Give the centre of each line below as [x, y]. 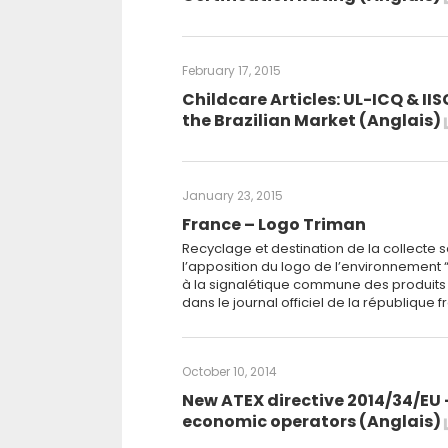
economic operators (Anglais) [313, 421]
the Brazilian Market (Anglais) [313, 120]
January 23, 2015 [232, 195]
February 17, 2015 [231, 70]
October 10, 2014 [229, 371]
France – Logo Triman [274, 224]
